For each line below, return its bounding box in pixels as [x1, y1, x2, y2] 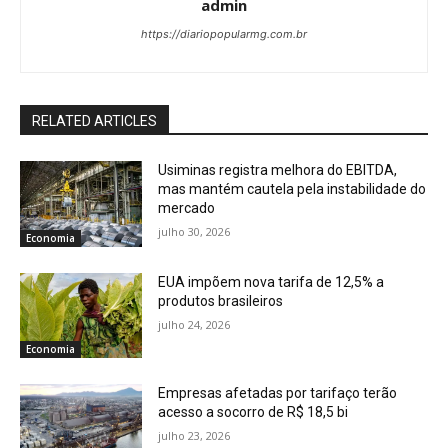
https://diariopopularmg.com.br [141, 27, 307, 42]
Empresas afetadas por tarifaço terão [158, 385, 398, 402]
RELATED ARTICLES [32, 113, 157, 130]
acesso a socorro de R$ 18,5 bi [158, 404, 349, 421]
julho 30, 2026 [158, 224, 231, 240]
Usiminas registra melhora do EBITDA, [158, 162, 398, 179]
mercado [158, 200, 216, 217]
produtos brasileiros [158, 292, 284, 309]
